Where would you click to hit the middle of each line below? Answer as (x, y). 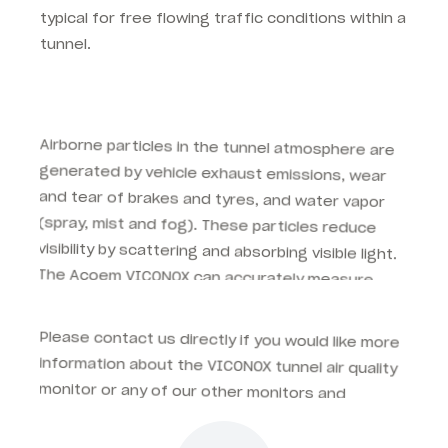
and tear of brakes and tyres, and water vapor (213, 136)
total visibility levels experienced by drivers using (221, 240)
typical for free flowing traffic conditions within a (223, 18)
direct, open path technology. (150, 266)
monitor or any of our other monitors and (193, 358)
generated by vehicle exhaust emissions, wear (213, 110)
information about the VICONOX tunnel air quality (219, 332)
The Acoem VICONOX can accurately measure (208, 214)
